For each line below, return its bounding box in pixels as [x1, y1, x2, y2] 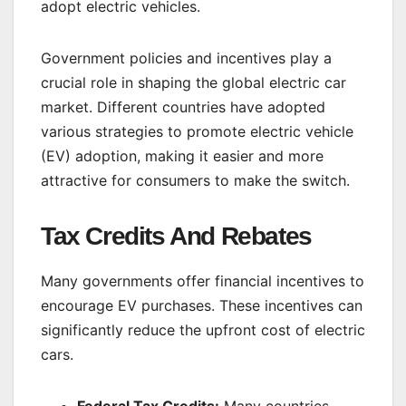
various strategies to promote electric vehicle [41, 122, 353, 141]
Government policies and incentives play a [41, 49, 332, 68]
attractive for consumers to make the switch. [41, 171, 350, 190]
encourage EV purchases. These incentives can [41, 295, 362, 314]
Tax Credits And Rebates [41, 222, 312, 251]
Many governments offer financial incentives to [41, 271, 364, 290]
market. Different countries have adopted [41, 98, 325, 117]
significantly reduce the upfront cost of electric [41, 320, 365, 339]
